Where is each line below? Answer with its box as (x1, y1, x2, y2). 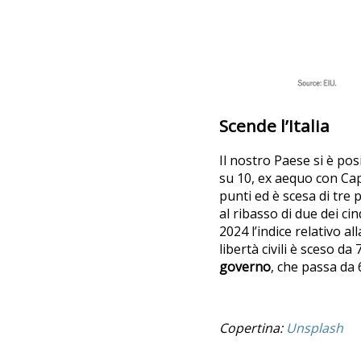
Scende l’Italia (219, 114, 330, 137)
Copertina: (219, 318, 286, 337)
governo (219, 257, 271, 276)
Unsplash (286, 318, 343, 337)
